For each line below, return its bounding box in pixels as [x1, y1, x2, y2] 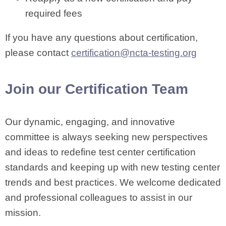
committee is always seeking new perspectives [5, 132, 208, 142]
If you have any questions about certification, [5, 32, 198, 43]
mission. [5, 207, 43, 218]
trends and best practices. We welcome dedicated [5, 177, 221, 188]
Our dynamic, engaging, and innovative [5, 117, 175, 127]
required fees [25, 8, 82, 19]
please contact [5, 47, 71, 58]
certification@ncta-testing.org [71, 47, 197, 58]
